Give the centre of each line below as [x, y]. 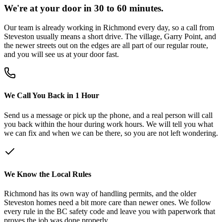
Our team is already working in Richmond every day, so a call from [109, 28]
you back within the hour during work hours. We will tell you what [109, 124]
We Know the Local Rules [48, 174]
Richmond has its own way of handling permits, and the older [100, 194]
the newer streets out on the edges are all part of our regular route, [106, 46]
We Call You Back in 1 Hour [52, 96]
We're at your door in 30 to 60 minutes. [84, 8]
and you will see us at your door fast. [61, 55]
